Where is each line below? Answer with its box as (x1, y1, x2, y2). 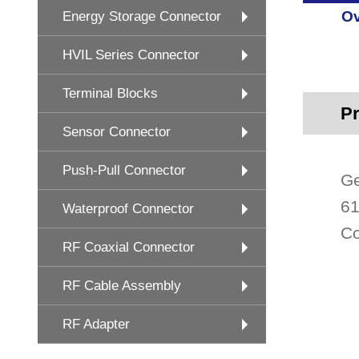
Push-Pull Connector (63, 163, 186, 178)
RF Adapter (63, 317, 130, 332)
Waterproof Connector (63, 201, 194, 216)
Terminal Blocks (63, 86, 158, 101)
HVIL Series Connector (63, 47, 200, 63)
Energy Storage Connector (63, 9, 221, 24)
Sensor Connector (63, 124, 171, 139)
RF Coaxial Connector (63, 240, 195, 255)
